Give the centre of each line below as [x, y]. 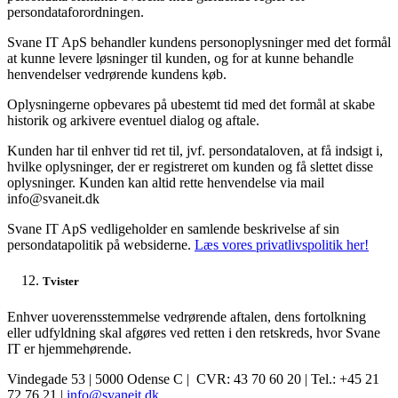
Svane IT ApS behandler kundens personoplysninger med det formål [199, 43]
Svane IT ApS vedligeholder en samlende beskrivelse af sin [173, 229]
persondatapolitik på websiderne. [101, 245]
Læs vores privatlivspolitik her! [282, 245]
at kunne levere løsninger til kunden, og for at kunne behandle [180, 59]
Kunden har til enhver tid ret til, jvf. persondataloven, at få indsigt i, [195, 151]
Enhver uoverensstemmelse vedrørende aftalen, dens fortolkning [187, 316]
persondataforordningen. [76, 12]
